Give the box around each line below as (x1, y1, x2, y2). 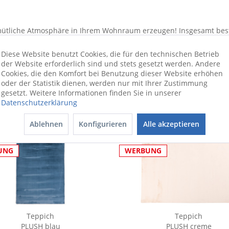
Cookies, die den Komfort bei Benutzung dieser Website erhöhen (1, 68, 223, 78)
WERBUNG (125, 146, 162, 155)
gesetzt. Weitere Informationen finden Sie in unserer (1, 88, 181, 98)
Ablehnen (29, 119, 63, 129)
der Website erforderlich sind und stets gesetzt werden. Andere (1, 59, 220, 68)
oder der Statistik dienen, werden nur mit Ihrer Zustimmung (1, 78, 208, 88)
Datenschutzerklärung (1, 98, 77, 107)
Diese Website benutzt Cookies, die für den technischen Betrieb (1, 49, 219, 59)
